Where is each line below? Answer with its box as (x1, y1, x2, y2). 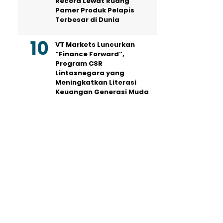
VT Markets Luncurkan (55, 40, 135, 50)
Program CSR (55, 59, 103, 69)
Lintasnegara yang (55, 68, 124, 78)
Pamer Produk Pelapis (55, 5, 134, 15)
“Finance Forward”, (55, 49, 124, 59)
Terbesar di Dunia (55, 15, 119, 25)
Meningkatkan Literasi (55, 78, 136, 88)
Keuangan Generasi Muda (55, 87, 149, 97)
